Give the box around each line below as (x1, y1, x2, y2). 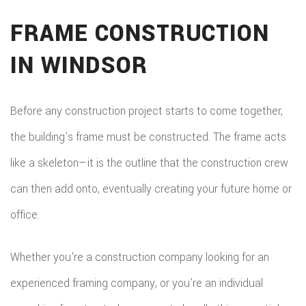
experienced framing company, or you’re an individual (10, 275, 263, 291)
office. (10, 207, 40, 223)
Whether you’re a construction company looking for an (10, 249, 269, 265)
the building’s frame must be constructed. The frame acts (10, 129, 286, 145)
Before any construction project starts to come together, (10, 103, 283, 119)
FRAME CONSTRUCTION (10, 18, 270, 50)
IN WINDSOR (10, 50, 148, 82)
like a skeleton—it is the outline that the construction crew (10, 155, 288, 171)
